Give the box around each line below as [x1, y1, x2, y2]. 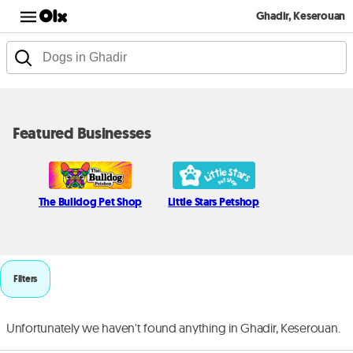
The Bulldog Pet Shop [38, 194, 143, 210]
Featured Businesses [13, 122, 151, 144]
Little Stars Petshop [168, 194, 259, 210]
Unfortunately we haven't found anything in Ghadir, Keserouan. [6, 319, 340, 336]
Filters [13, 272, 38, 285]
